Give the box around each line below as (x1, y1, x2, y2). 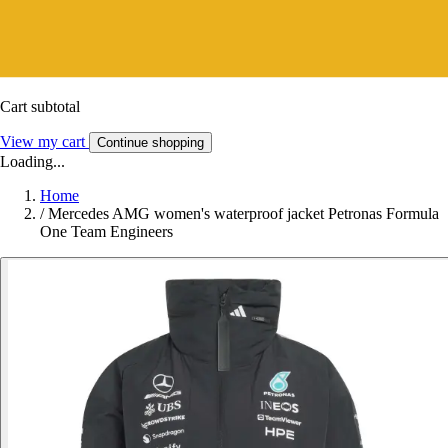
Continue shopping (97, 134, 204, 150)
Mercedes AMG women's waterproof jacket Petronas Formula (48, 204, 439, 222)
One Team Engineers (40, 222, 173, 240)
